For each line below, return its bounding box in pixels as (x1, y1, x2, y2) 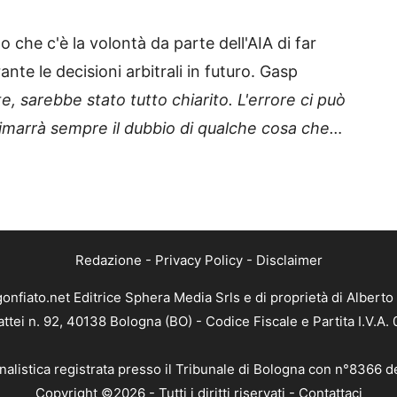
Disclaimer (255, 251, 323, 269)
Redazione (74, 251, 142, 269)
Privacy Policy (154, 251, 243, 269)
